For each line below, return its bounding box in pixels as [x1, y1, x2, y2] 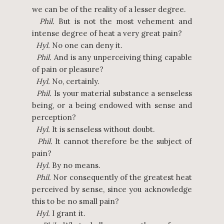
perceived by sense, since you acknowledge [32, 184, 192, 194]
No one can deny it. [50, 40, 122, 50]
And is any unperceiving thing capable [51, 52, 192, 62]
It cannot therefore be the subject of [52, 136, 192, 146]
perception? [32, 112, 76, 122]
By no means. [50, 160, 100, 170]
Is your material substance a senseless [51, 88, 192, 98]
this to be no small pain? [32, 196, 119, 206]
